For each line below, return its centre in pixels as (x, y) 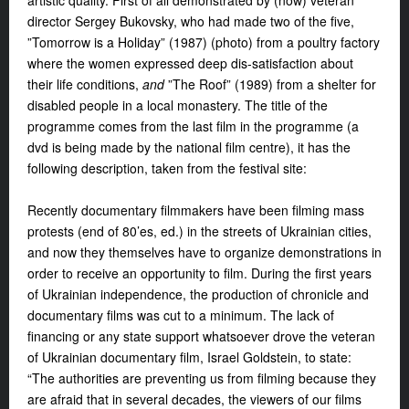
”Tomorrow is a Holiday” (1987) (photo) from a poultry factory (204, 42)
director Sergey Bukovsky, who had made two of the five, (191, 21)
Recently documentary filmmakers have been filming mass (196, 210)
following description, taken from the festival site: (167, 168)
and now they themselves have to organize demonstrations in (204, 252)
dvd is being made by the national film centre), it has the (189, 147)
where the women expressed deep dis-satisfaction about (190, 63)
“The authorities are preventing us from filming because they (202, 378)
